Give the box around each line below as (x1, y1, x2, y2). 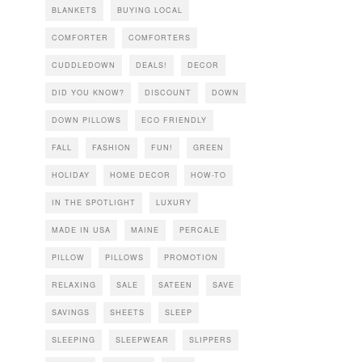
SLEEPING (52, 334, 95, 345)
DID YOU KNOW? (52, 86, 124, 98)
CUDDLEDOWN (52, 59, 116, 70)
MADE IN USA (52, 224, 111, 235)
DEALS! (136, 59, 167, 70)
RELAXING (52, 279, 96, 290)
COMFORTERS (128, 32, 191, 43)
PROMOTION (164, 251, 218, 263)
